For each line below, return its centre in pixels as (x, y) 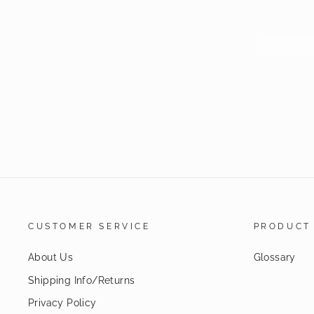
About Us (51, 258)
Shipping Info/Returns (82, 280)
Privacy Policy (62, 303)
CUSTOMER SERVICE (89, 227)
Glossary (274, 258)
